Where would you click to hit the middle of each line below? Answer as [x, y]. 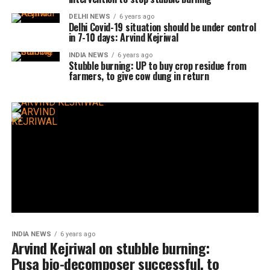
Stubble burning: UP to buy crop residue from [157, 66]
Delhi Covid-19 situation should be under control [162, 27]
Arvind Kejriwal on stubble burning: [110, 248]
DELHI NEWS [89, 17]
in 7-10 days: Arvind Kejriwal [123, 38]
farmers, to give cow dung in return [139, 76]
